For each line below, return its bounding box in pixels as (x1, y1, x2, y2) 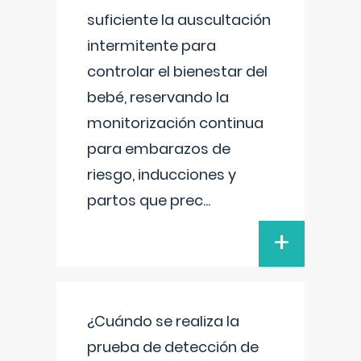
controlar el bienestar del (87, 61, 268, 81)
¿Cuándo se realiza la (87, 311, 239, 331)
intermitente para (87, 35, 216, 56)
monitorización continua (87, 113, 263, 133)
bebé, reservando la (87, 87, 229, 107)
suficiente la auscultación (87, 10, 271, 30)
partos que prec (87, 190, 203, 210)
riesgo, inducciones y (87, 164, 236, 185)
